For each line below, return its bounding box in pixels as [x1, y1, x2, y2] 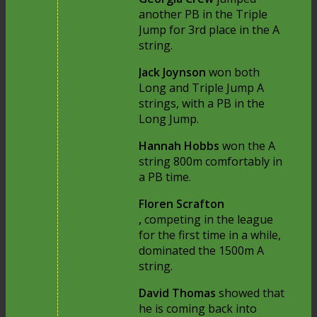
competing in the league [144, 212, 274, 228]
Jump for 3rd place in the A [139, 22, 280, 38]
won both [206, 64, 260, 81]
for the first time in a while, [139, 227, 282, 243]
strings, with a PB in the [139, 96, 265, 112]
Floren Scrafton [139, 196, 225, 212]
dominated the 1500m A [139, 243, 265, 259]
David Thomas [139, 285, 219, 301]
